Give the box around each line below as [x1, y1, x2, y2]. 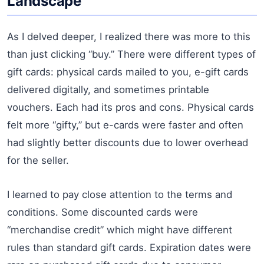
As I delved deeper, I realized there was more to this [7, 30, 250, 42]
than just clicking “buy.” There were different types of [7, 48, 256, 60]
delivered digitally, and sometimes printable [7, 83, 209, 95]
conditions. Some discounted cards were [7, 206, 198, 218]
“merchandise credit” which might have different [7, 223, 232, 236]
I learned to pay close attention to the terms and [7, 188, 232, 200]
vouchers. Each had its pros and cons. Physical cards [7, 101, 254, 113]
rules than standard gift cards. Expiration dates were [7, 241, 251, 253]
